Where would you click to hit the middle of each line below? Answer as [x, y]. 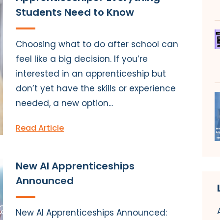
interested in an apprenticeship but [91, 73]
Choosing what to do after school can [97, 44]
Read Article [40, 128]
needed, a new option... [64, 103]
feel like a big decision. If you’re [82, 59]
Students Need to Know [75, 12]
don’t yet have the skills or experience [96, 88]
